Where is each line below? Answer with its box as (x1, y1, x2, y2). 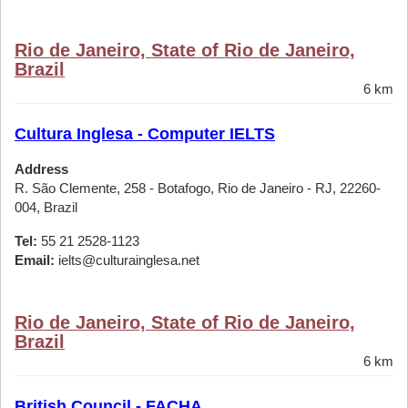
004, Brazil (15, 199, 77, 215)
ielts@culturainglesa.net (55, 252, 199, 268)
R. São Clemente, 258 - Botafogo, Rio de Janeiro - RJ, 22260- (15, 180, 381, 196)
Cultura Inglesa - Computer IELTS (15, 125, 275, 143)
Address (15, 161, 68, 177)
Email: (15, 252, 55, 268)
